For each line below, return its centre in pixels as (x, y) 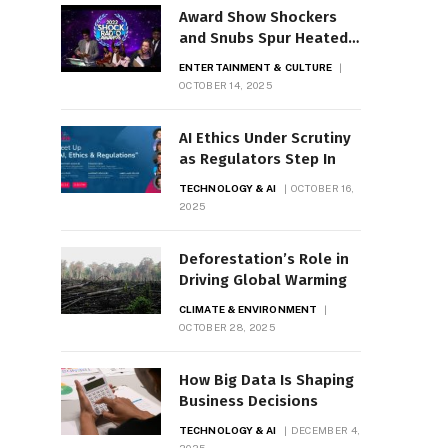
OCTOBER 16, (322, 188)
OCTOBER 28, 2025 (227, 327)
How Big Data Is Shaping (266, 380)
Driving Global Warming (263, 280)
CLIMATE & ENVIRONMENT (248, 309)
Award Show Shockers (258, 17)
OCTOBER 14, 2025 (225, 85)
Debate (205, 59)
